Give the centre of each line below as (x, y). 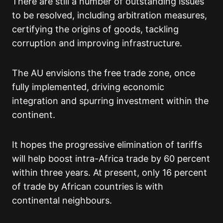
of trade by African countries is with (88, 187)
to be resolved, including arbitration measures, (110, 15)
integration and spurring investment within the (110, 101)
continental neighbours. (62, 201)
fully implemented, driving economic (88, 87)
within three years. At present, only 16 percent (110, 173)
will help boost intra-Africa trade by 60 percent (111, 159)
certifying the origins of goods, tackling (95, 29)
